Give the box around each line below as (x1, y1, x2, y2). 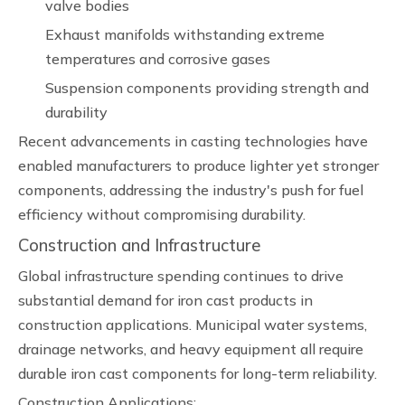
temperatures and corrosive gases (45, 50, 270, 68)
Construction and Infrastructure (18, 234, 261, 256)
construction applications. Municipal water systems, (18, 316, 367, 334)
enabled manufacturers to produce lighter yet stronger (18, 156, 379, 174)
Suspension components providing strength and (45, 79, 369, 97)
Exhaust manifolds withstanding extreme (45, 25, 325, 43)
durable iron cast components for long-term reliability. (18, 364, 377, 382)
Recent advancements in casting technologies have (18, 132, 368, 150)
